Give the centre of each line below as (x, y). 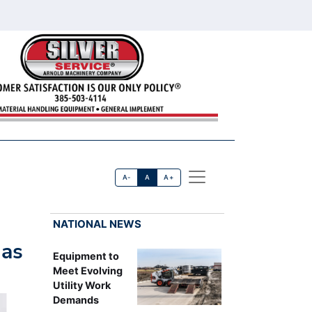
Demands (76, 299)
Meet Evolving (87, 270)
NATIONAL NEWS (97, 224)
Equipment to (86, 256)
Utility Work (81, 285)
